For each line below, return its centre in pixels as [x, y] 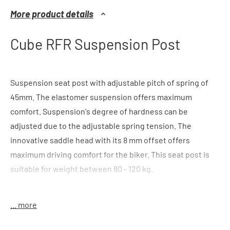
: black [41, 200]
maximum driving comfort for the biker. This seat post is [110, 155]
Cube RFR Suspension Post [95, 44]
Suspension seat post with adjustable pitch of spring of [109, 83]
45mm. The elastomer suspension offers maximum [101, 97]
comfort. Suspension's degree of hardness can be [99, 111]
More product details [52, 14]
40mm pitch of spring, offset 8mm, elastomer [127, 214]
